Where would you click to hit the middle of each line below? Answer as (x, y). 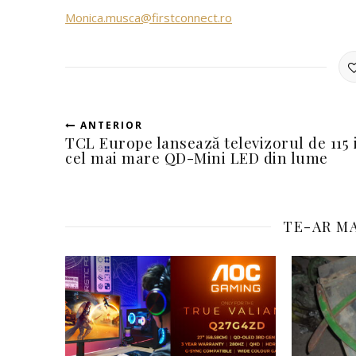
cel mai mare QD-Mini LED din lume (197, 157)
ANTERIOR (110, 125)
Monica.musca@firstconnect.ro (149, 17)
